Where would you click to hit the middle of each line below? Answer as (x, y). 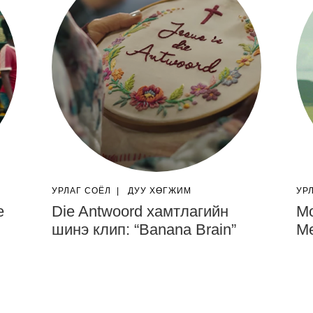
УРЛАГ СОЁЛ (81, 191)
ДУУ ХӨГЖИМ (160, 191)
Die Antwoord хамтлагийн (140, 211)
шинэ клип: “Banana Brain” (144, 230)
